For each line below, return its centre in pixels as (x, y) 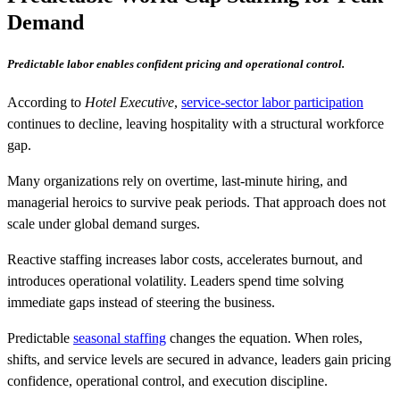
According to (44, 103)
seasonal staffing (120, 338)
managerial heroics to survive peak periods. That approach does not (196, 203)
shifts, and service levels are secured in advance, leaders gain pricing (199, 360)
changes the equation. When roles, (264, 338)
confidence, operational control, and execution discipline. (167, 381)
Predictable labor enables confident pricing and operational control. (176, 64)
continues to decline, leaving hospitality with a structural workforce (196, 124)
